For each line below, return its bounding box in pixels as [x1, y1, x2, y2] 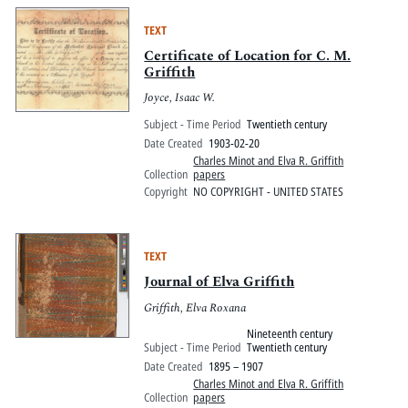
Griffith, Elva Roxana [144, 298, 247, 317]
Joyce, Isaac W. [144, 88, 216, 107]
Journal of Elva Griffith [144, 271, 295, 293]
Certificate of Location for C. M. [144, 45, 352, 66]
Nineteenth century [247, 325, 333, 342]
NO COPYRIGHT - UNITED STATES [193, 183, 344, 200]
